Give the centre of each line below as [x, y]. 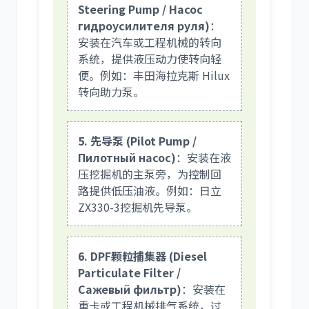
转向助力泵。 [111, 91]
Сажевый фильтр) [130, 289]
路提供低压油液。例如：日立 [150, 190]
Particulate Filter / [129, 272]
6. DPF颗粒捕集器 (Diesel [142, 256]
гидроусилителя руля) [144, 25]
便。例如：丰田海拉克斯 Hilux [154, 75]
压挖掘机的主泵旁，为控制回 [150, 173]
